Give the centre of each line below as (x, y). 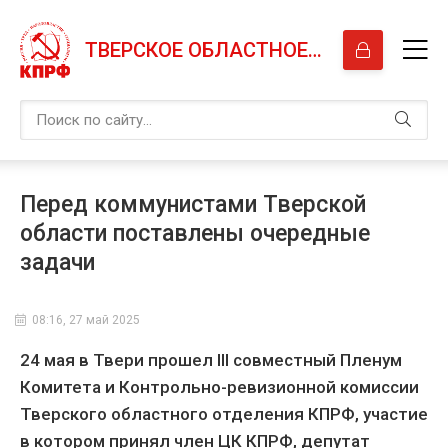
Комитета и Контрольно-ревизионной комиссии (219, 387)
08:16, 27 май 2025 (86, 320)
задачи (57, 262)
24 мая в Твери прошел (118, 360)
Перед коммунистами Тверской (193, 204)
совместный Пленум (315, 360)
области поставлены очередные (195, 233)
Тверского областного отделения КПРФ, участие (224, 414)
